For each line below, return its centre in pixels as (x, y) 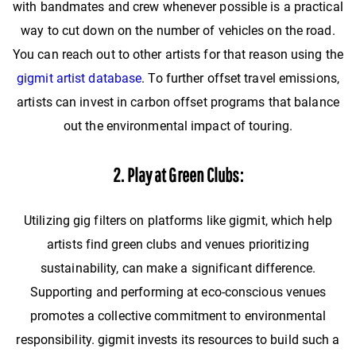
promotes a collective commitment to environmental (178, 316)
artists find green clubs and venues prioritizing (178, 245)
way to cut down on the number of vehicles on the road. (178, 31)
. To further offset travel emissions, (240, 79)
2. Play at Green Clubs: (178, 175)
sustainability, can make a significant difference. (178, 269)
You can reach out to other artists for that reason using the (178, 55)
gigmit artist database (79, 79)
